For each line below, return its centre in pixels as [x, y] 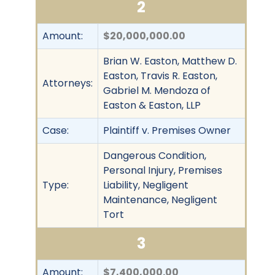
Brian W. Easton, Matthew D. [170, 61]
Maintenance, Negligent [160, 199]
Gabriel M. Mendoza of [157, 90]
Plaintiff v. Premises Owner [167, 130]
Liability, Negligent [146, 185]
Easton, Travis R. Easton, [160, 76]
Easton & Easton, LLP [152, 105]
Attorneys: [68, 83]
